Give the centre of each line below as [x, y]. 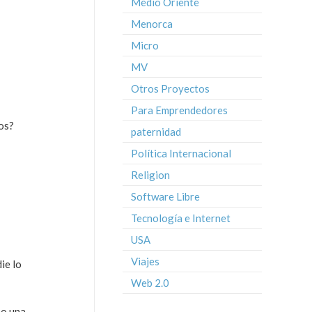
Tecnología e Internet [181, 218]
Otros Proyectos [170, 88]
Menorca [152, 24]
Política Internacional [181, 153]
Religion [150, 175]
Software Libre [165, 196]
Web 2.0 [150, 283]
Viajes [145, 261]
